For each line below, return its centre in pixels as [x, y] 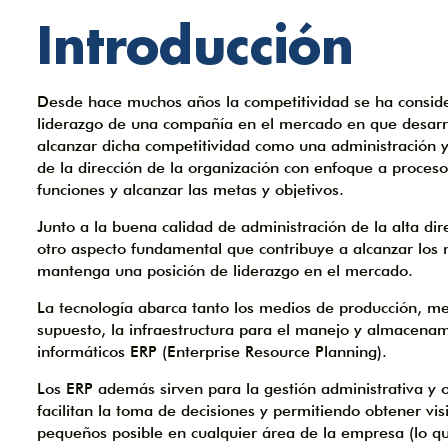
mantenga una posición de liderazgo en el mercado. [225, 270]
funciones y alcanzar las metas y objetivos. [190, 189]
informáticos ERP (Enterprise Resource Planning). [212, 351]
